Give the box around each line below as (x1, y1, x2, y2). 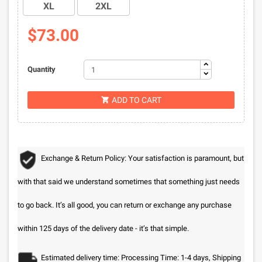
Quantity (27, 65, 56, 74)
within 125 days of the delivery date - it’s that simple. (18, 224, 189, 233)
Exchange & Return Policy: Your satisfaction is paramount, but (41, 154, 244, 163)
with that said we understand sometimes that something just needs (18, 177, 240, 186)
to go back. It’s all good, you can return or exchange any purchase (18, 201, 232, 209)
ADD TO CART (111, 95, 161, 105)
